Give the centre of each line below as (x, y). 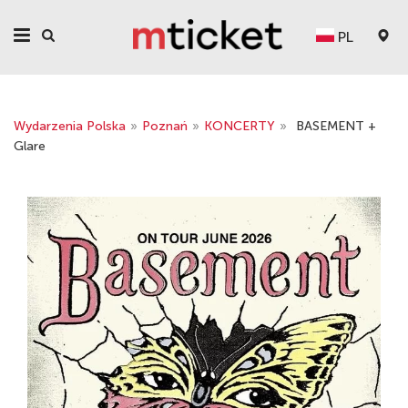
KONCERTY (240, 126)
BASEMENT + (336, 126)
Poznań (165, 126)
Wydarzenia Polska (70, 126)
